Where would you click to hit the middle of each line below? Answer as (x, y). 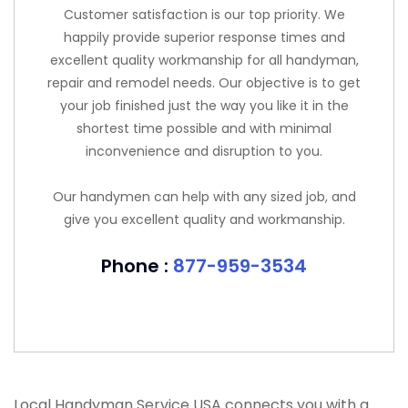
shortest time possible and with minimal (204, 128)
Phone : (137, 266)
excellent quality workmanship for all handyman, (204, 60)
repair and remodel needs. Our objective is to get (204, 83)
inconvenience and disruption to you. (204, 151)
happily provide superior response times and (204, 37)
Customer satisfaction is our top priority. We (204, 15)
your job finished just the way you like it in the (204, 106)
